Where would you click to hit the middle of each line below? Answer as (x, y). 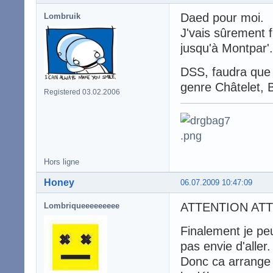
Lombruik (62, 16)
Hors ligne (62, 162)
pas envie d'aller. (225, 246)
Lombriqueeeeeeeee (82, 206)
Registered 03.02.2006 (82, 92)
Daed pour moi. (222, 18)
